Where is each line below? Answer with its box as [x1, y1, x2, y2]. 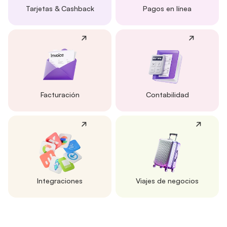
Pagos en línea [143, 4, 192, 13]
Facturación [40, 90, 80, 99]
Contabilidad [145, 90, 189, 99]
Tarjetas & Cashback [25, 4, 94, 13]
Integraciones [37, 176, 83, 185]
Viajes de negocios [136, 176, 199, 185]
